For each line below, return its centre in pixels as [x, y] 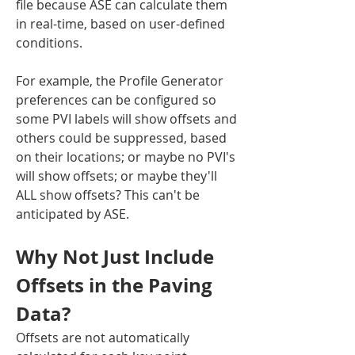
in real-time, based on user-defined [120, 24]
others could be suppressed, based [121, 138]
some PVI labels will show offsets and [126, 119]
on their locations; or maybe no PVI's [126, 157]
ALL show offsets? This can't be [108, 195]
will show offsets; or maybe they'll [116, 176]
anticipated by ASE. [73, 214]
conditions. [49, 43]
